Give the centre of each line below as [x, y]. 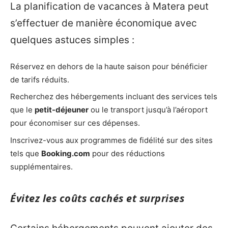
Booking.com [66, 153]
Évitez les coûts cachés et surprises [97, 198]
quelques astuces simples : [72, 40]
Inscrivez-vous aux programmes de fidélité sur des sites [111, 140]
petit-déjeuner [62, 110]
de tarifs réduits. [40, 79]
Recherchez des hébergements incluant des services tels [114, 97]
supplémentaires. [41, 166]
